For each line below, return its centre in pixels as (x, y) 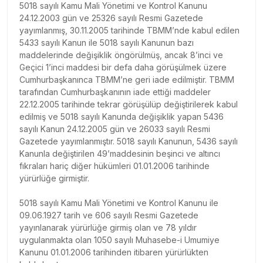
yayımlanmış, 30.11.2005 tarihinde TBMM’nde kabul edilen (129, 30)
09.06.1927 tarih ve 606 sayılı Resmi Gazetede (109, 215)
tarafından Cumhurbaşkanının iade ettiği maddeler (115, 92)
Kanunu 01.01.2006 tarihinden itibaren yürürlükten (114, 252)
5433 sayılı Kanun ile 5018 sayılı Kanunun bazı (107, 42)
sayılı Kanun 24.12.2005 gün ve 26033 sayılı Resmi (115, 129)
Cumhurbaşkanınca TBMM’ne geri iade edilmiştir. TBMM (127, 79)
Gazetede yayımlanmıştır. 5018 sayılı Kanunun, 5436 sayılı (129, 141)
